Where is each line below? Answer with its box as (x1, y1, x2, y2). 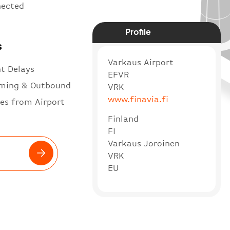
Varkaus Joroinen (107, 138, 180, 148)
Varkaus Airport (107, 57, 174, 67)
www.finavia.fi (107, 94, 168, 104)
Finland (107, 113, 139, 124)
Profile (125, 26, 151, 37)
